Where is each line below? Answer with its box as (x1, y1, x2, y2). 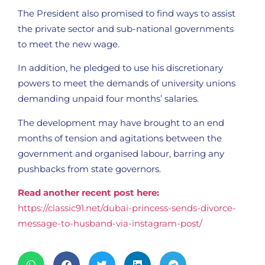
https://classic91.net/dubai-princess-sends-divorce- (18, 202, 236, 214)
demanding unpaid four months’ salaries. (18, 93, 199, 105)
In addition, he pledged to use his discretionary (18, 62, 223, 74)
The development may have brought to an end (18, 117, 224, 128)
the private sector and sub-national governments (18, 22, 234, 34)
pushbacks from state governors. (18, 163, 161, 174)
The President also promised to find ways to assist (18, 7, 235, 19)
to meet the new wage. (18, 38, 119, 50)
